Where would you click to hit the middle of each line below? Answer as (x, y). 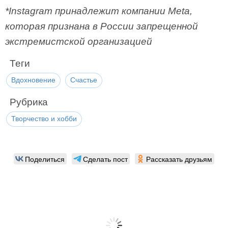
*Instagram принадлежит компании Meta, (99, 11)
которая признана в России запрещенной (102, 26)
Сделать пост (105, 159)
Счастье (84, 80)
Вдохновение (33, 80)
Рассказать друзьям (179, 159)
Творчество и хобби (44, 119)
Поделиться (45, 159)
